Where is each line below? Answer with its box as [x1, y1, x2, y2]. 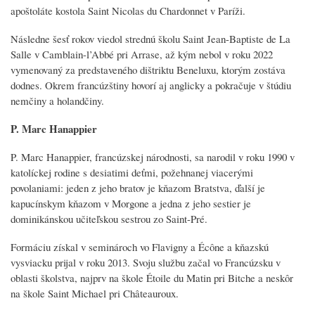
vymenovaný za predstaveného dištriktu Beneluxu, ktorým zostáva [11, 62, 285, 77]
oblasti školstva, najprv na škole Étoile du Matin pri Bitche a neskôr [11, 270, 293, 285]
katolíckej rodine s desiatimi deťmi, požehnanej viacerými [11, 165, 253, 179]
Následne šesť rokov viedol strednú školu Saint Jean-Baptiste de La [11, 31, 290, 46]
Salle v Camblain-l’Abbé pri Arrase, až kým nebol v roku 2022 [11, 46, 273, 61]
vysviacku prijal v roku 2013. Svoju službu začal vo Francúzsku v [11, 255, 281, 269]
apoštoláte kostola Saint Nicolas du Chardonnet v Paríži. [11, 3, 245, 18]
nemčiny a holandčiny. [11, 93, 104, 108]
